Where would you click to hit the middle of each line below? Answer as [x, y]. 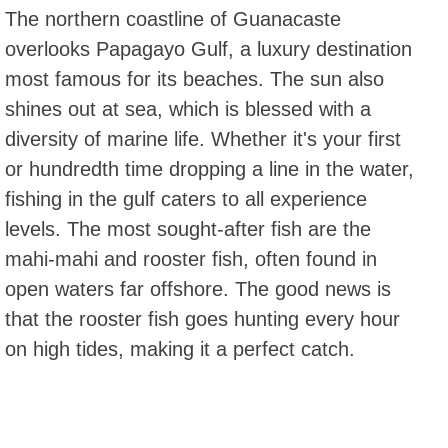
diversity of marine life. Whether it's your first [203, 139]
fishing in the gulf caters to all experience [186, 199]
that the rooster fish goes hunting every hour [202, 319]
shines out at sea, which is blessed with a [188, 109]
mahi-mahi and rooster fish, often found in [191, 259]
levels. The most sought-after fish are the [188, 229]
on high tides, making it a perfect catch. [180, 349]
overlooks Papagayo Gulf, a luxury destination [208, 49]
